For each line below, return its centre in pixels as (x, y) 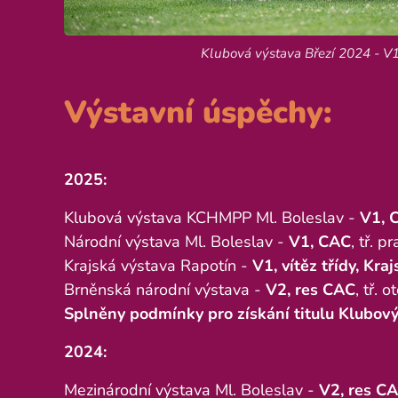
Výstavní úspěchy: (198, 112)
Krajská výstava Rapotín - (158, 265)
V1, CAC (320, 241)
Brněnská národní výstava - (165, 289)
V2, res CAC (310, 289)
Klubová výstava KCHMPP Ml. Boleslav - (212, 217)
